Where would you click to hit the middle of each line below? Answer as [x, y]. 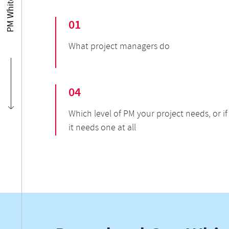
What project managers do [119, 47]
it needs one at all [102, 129]
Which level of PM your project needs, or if [148, 115]
